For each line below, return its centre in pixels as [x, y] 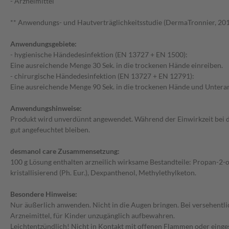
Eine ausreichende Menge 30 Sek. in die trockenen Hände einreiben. [117, 65]
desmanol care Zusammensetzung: [65, 151]
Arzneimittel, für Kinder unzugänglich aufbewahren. [93, 216]
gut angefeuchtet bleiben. [50, 130]
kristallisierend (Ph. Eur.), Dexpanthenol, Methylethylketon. [103, 173]
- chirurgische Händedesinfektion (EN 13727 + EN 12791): [102, 76]
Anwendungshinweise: [46, 108]
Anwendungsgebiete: [43, 44]
